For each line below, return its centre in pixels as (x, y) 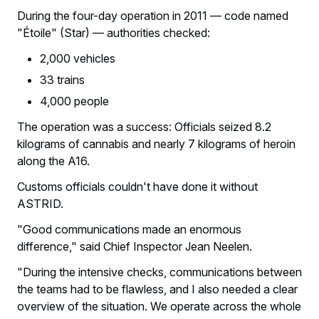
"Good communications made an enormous (129, 230)
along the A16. (53, 161)
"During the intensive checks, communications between (159, 272)
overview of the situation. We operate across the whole (159, 307)
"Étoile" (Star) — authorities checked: (114, 33)
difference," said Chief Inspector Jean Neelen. (135, 247)
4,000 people (74, 101)
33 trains (62, 80)
